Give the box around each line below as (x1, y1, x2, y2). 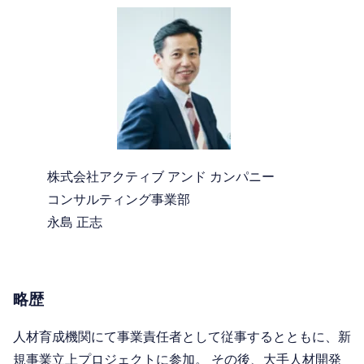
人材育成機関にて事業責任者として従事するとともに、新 (13, 330, 351, 344)
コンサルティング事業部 (46, 193, 190, 207)
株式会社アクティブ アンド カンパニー (46, 170, 275, 184)
